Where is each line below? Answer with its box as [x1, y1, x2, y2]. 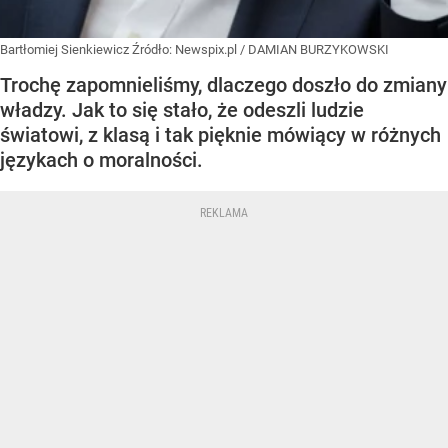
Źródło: [132, 42, 175, 58]
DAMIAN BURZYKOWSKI [248, 42, 389, 58]
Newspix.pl [175, 42, 237, 58]
